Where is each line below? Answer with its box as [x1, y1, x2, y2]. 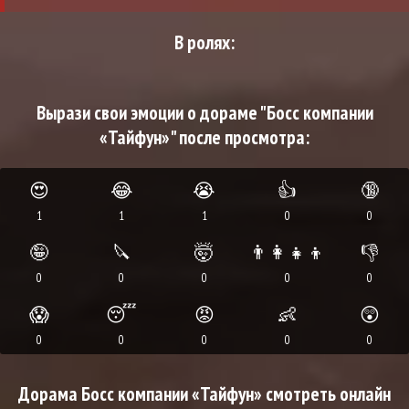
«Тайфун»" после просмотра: [100, 125, 309, 151]
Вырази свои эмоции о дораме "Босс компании [36, 100, 373, 126]
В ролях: [174, 30, 235, 56]
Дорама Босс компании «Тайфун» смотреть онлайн [18, 382, 391, 407]
